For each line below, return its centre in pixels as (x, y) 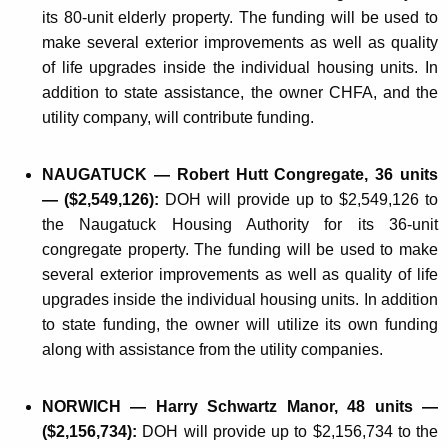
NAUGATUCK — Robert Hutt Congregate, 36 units (240, 175)
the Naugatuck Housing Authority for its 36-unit (240, 225)
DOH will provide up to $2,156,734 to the (290, 432)
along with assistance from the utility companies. (212, 350)
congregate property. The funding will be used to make (240, 250)
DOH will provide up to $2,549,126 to (301, 200)
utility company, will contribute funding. (178, 118)
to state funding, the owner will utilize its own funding (240, 325)
